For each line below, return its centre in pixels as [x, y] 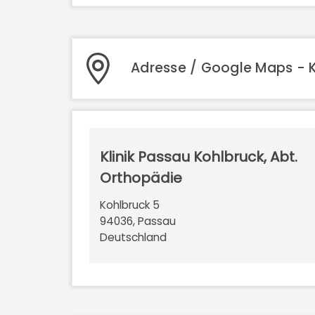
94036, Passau [138, 221]
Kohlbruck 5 [130, 205]
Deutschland [133, 237]
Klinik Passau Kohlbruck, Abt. [199, 156]
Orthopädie [141, 178]
